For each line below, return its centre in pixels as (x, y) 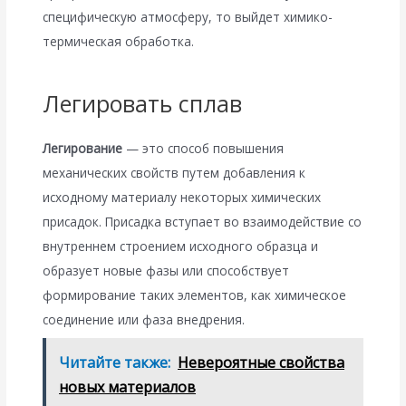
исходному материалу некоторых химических (182, 198)
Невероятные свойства (261, 362)
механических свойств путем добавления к (174, 173)
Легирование (83, 149)
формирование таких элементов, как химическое (195, 295)
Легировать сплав (143, 104)
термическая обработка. (119, 42)
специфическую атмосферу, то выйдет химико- (188, 17)
